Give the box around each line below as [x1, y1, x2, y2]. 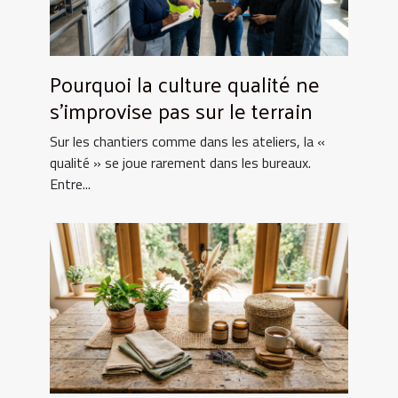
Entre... [50, 172, 91, 195]
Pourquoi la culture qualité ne [50, 63, 320, 103]
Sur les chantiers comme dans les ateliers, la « [50, 130, 325, 152]
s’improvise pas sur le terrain [50, 90, 313, 130]
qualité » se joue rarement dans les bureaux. [50, 151, 311, 173]
